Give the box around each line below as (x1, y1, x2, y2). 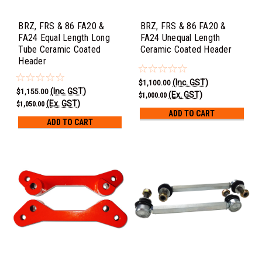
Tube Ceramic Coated (18, 44, 101, 56)
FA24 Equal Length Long (18, 32, 110, 44)
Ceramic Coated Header (140, 44, 232, 56)
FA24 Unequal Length (140, 32, 220, 44)
